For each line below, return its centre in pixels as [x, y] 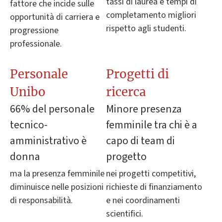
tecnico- [29, 125]
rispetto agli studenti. [146, 29]
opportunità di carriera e [55, 17]
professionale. [36, 44]
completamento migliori [151, 15]
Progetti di [138, 74]
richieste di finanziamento [154, 187]
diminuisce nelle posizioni [57, 187]
